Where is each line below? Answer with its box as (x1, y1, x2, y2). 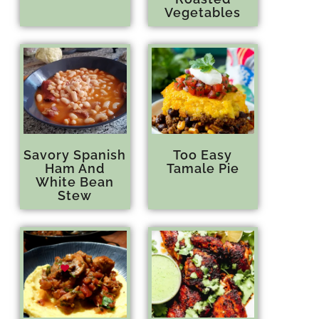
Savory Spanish (23, 147, 127, 163)
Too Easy (173, 147, 233, 163)
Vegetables (164, 4, 241, 20)
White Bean (36, 174, 115, 190)
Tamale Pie (166, 161, 239, 177)
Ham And (45, 161, 105, 177)
